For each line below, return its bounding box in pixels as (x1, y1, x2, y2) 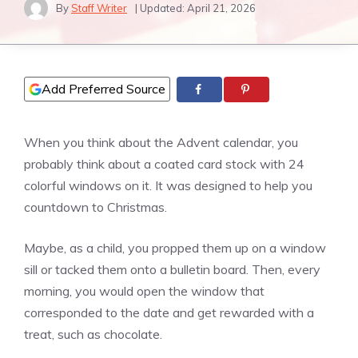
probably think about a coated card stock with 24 (24, 156, 304, 173)
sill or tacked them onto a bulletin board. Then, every (24, 261, 320, 278)
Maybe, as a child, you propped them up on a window (24, 240, 326, 257)
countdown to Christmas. (24, 199, 167, 216)
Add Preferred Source (42, 81, 165, 97)
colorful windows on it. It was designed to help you (24, 177, 312, 194)
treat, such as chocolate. (24, 326, 162, 343)
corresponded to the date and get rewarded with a (24, 304, 314, 321)
